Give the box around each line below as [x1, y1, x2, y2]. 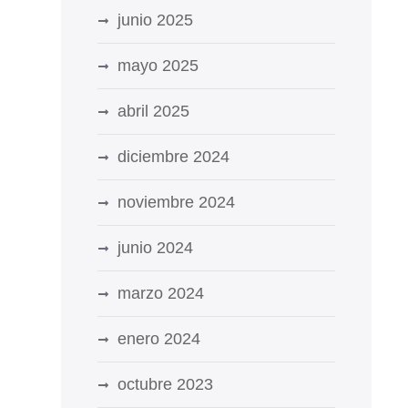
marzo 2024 [117, 284, 204, 302]
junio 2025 [117, 11, 193, 29]
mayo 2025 [117, 56, 199, 75]
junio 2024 [117, 239, 193, 257]
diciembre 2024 [117, 148, 229, 166]
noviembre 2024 [117, 193, 235, 211]
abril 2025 [117, 102, 189, 120]
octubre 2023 [117, 375, 213, 393]
